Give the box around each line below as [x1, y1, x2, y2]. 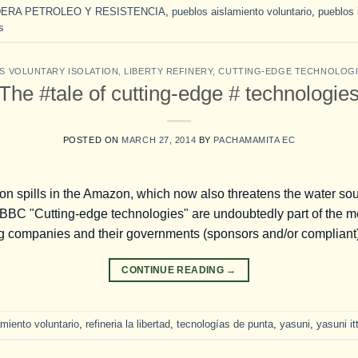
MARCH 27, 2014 [121, 134, 197, 145]
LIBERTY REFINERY [124, 66, 213, 77]
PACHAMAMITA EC [213, 134, 296, 145]
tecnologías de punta [177, 318, 273, 331]
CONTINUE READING [121, 264, 227, 276]
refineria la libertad [86, 318, 170, 331]
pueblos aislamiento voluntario [172, 5, 312, 18]
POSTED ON [62, 134, 122, 145]
